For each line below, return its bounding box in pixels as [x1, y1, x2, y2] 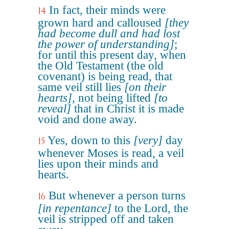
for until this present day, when [38, 49, 186, 61]
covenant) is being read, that [38, 70, 172, 83]
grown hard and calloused [38, 16, 165, 29]
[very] [133, 134, 163, 147]
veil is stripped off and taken [38, 213, 174, 225]
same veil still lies [38, 81, 124, 94]
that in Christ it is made [71, 102, 184, 115]
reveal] [38, 102, 71, 115]
